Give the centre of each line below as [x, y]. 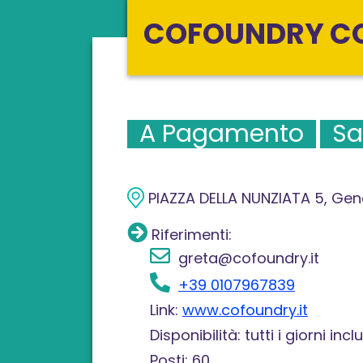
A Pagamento [222, 133]
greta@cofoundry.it [245, 258]
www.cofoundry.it [245, 310]
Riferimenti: [190, 234]
